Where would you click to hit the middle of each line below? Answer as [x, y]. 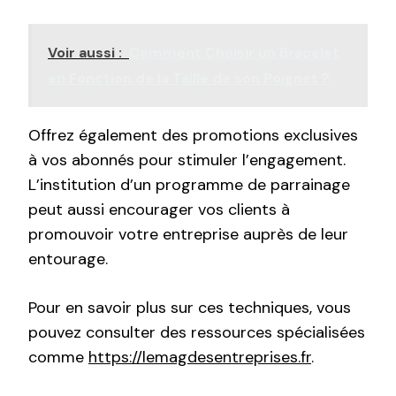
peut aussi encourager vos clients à [159, 210]
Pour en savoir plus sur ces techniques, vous [190, 308]
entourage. [68, 259]
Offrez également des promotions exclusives [193, 136]
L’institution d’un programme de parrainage [189, 185]
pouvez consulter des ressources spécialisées [197, 333]
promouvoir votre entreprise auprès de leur [188, 235]
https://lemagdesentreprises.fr [200, 358]
